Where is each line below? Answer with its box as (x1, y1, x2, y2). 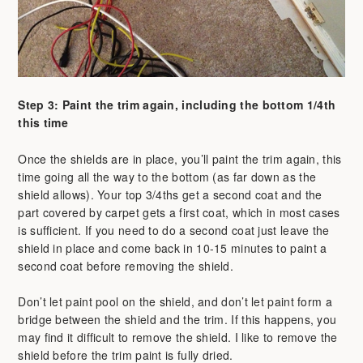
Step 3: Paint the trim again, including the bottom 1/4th (18, 96, 336, 113)
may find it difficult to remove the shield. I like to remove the (18, 329, 338, 346)
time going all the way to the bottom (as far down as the (18, 168, 317, 185)
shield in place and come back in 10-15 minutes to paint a (18, 239, 327, 256)
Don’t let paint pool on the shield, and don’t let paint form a (18, 293, 332, 310)
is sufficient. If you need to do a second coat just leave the (18, 221, 330, 238)
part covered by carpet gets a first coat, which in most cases (18, 203, 340, 220)
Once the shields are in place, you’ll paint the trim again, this (18, 150, 342, 167)
